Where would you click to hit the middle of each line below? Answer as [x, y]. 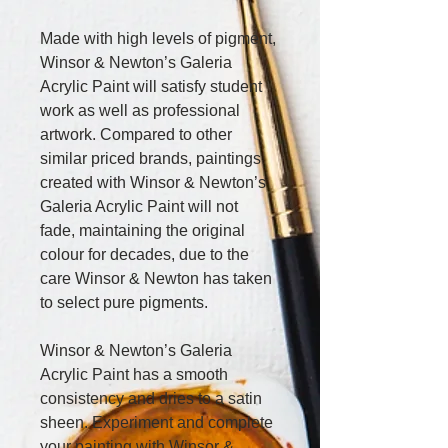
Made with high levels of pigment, [160, 38]
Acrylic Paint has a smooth [136, 374]
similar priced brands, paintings [152, 158]
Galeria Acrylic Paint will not [141, 206]
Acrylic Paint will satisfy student [153, 86]
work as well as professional [142, 110]
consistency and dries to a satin [153, 398]
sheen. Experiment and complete [158, 422]
